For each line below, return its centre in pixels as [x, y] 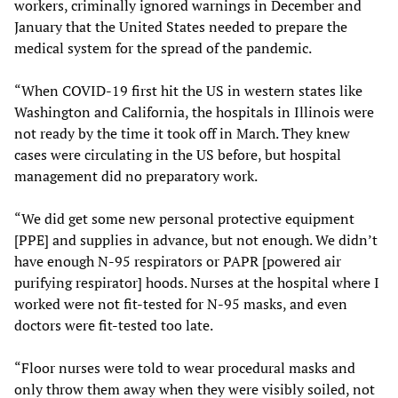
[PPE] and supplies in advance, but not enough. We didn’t [196, 239]
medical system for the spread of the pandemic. [163, 48]
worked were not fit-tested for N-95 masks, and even [181, 303]
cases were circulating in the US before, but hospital [178, 154]
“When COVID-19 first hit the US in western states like [188, 90]
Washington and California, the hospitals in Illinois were [194, 111]
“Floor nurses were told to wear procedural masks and [185, 367]
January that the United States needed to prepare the [181, 26]
